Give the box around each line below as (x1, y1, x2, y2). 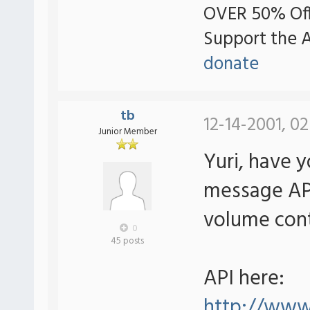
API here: (203, 262, 284, 296)
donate (203, 50, 259, 79)
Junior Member (98, 125, 157, 139)
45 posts (111, 234, 144, 248)
